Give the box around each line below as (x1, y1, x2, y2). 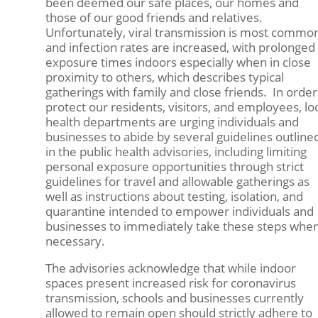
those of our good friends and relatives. (45, 9, 263, 26)
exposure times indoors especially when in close (45, 53, 311, 70)
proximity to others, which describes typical (45, 68, 284, 85)
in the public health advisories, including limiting (45, 143, 307, 160)
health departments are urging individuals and (45, 113, 299, 130)
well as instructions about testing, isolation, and (45, 187, 303, 204)
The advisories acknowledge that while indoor (45, 259, 296, 276)
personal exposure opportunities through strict (45, 158, 304, 175)
